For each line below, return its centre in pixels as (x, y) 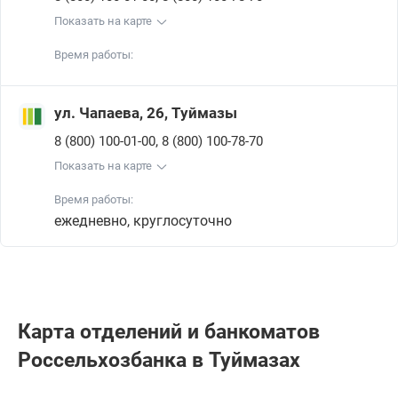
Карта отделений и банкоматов (169, 332)
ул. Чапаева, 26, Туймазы (146, 113)
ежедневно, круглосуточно (143, 221)
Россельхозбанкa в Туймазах (159, 360)
